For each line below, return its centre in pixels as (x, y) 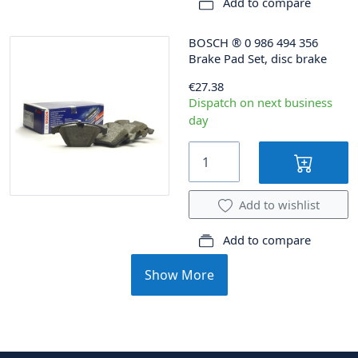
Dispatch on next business (261, 102)
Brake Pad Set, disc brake (258, 58)
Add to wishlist (279, 205)
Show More (179, 274)
